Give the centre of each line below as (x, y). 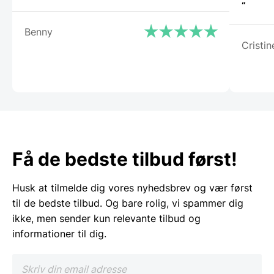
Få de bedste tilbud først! (125, 159)
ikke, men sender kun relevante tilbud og (106, 219)
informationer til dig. (59, 234)
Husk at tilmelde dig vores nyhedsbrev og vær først (132, 188)
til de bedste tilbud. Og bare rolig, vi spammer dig (128, 203)
